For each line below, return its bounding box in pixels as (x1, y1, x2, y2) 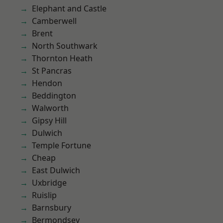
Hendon (32, 78, 62, 89)
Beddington (32, 90, 76, 101)
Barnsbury (32, 202, 71, 213)
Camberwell (32, 15, 77, 26)
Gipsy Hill (32, 115, 67, 126)
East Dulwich (32, 165, 80, 176)
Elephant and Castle (32, 3, 107, 14)
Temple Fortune (32, 140, 91, 151)
